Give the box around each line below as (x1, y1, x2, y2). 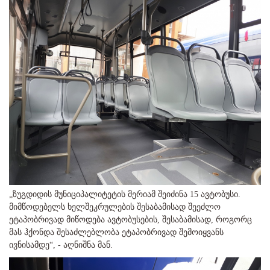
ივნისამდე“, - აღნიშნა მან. (9, 240, 113, 250)
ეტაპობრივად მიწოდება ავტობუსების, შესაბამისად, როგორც (9, 215, 252, 225)
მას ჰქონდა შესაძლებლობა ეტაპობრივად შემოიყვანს (9, 228, 224, 237)
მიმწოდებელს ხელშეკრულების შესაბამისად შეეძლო (9, 202, 221, 212)
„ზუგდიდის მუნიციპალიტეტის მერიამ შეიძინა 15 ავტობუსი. (9, 190, 240, 199)
